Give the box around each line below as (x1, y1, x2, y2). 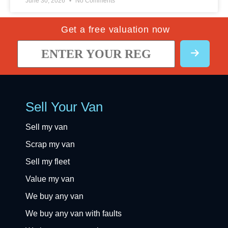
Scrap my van (25, 139, 75, 149)
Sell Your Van (25, 99, 103, 115)
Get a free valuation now (61, 24, 170, 35)
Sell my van (25, 122, 68, 131)
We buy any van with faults (25, 209, 122, 218)
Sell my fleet (25, 157, 70, 166)
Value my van (25, 174, 74, 183)
